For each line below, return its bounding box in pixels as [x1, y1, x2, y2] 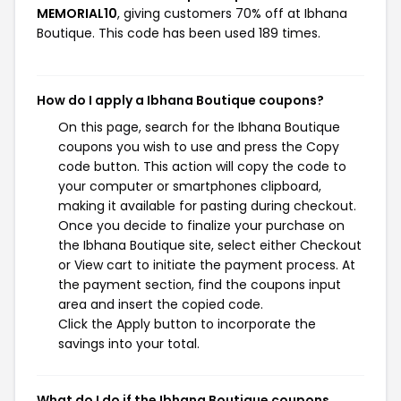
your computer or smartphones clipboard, [58, 177, 321, 195]
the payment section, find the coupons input [58, 276, 341, 294]
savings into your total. [58, 335, 200, 353]
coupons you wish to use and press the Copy [58, 138, 339, 156]
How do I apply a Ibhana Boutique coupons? [37, 91, 324, 109]
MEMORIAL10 [37, 4, 117, 22]
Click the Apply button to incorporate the [58, 315, 316, 333]
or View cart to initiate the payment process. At [58, 256, 355, 274]
